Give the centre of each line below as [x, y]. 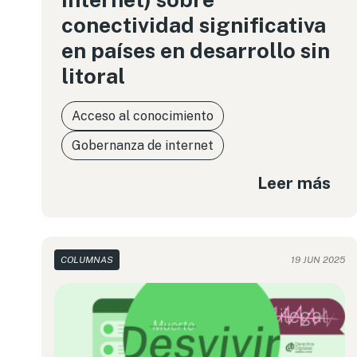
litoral [93, 76]
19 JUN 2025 [318, 260]
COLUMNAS [87, 260]
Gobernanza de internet [143, 145]
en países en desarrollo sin [196, 50]
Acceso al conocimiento [143, 116]
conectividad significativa [194, 25]
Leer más [294, 182]
